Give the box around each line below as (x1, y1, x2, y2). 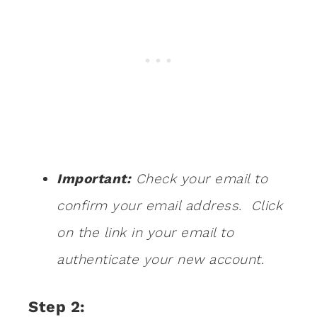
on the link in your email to (57, 224, 234, 241)
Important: (57, 171, 131, 188)
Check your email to (131, 171, 267, 188)
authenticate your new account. (57, 251, 264, 268)
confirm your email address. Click (57, 197, 282, 214)
